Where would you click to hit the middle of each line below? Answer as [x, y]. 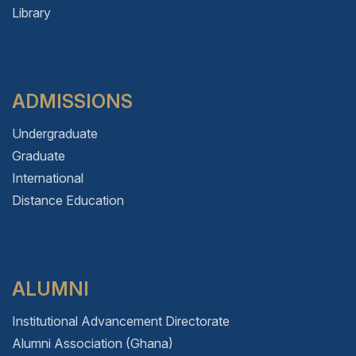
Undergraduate [55, 133]
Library [31, 12]
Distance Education [68, 200]
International [48, 178]
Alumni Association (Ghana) [93, 343]
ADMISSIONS [72, 101]
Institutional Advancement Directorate [121, 321]
